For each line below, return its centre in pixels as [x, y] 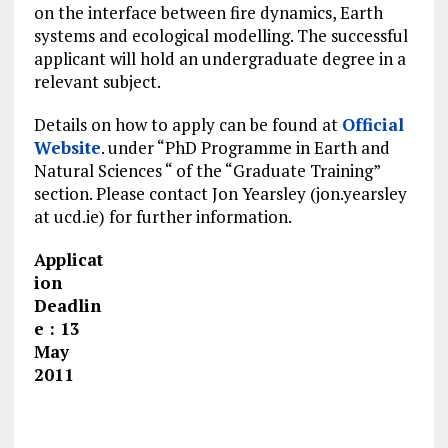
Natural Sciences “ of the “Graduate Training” [206, 171]
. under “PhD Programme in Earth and [245, 148]
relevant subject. [97, 82]
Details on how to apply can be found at [187, 125]
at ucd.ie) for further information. [162, 217]
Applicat [68, 260]
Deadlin [67, 306]
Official [372, 125]
